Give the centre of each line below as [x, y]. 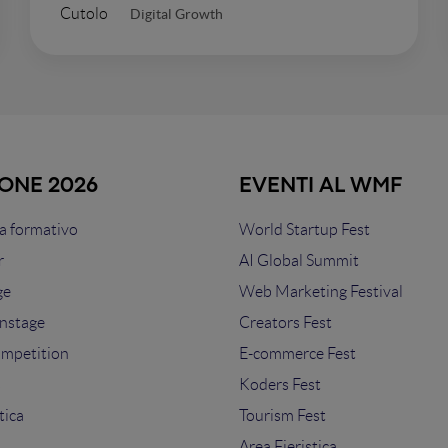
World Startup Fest [304, 229]
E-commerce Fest [297, 353]
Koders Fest [280, 384]
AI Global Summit [299, 260]
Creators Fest [285, 322]
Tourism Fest [282, 415]
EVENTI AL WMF [320, 186]
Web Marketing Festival [321, 291]
